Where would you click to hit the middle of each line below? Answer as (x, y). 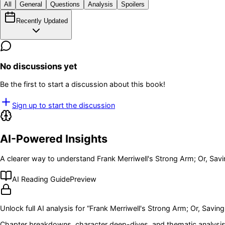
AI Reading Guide (41, 179)
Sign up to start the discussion (64, 105)
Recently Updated (42, 21)
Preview (83, 179)
